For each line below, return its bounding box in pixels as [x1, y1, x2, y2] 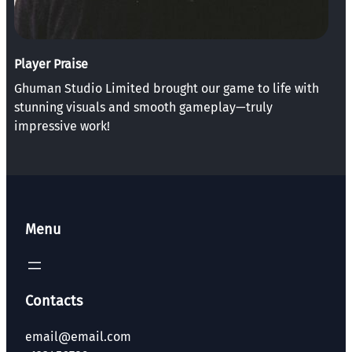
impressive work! [14, 119, 110, 134]
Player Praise [14, 57, 88, 72]
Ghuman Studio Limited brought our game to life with [14, 81, 319, 97]
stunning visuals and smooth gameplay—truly [14, 100, 273, 115]
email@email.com [25, 329, 131, 345]
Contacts [25, 292, 82, 310]
